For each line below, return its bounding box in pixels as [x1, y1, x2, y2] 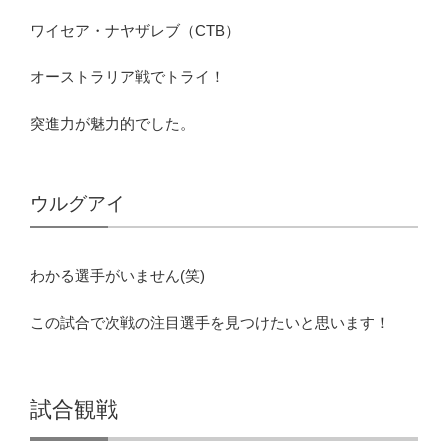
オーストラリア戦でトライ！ [30, 68, 225, 86]
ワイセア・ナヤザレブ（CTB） [30, 21, 240, 39]
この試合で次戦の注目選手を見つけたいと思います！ [30, 313, 390, 331]
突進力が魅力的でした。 [30, 114, 195, 132]
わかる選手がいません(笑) [30, 267, 205, 285]
